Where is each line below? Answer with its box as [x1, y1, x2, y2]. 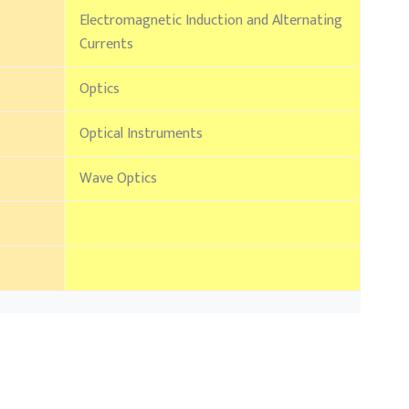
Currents [79, 32, 133, 58]
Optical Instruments [79, 121, 203, 147]
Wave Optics [79, 166, 157, 192]
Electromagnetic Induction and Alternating [79, 8, 342, 34]
